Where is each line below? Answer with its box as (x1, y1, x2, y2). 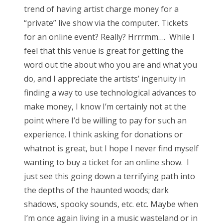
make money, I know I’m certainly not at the (24, 101, 186, 112)
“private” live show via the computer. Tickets (24, 17, 188, 28)
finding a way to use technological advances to (24, 87, 196, 98)
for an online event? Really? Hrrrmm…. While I (24, 31, 195, 42)
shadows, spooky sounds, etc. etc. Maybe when (24, 198, 198, 210)
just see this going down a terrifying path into (24, 170, 195, 182)
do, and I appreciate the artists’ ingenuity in (24, 73, 186, 84)
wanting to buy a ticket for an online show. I (24, 156, 189, 168)
